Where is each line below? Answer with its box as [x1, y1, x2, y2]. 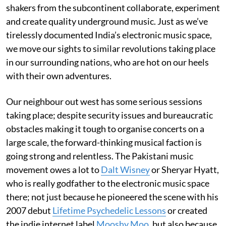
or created [166, 204, 207, 216]
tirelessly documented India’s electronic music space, [6, 29, 212, 40]
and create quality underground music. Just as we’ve [6, 15, 208, 27]
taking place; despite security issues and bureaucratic [6, 109, 213, 121]
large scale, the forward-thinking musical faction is [6, 136, 202, 148]
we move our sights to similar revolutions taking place [6, 42, 215, 54]
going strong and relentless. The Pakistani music [6, 150, 193, 161]
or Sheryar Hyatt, [150, 163, 219, 175]
